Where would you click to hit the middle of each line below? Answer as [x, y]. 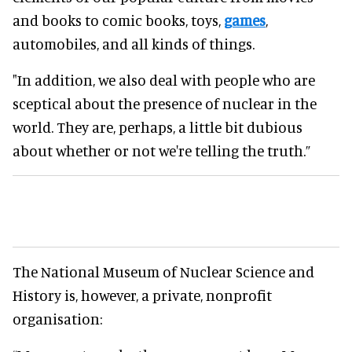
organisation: [57, 318]
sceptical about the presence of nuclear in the [165, 103]
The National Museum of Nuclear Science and [163, 271]
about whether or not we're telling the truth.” [161, 150]
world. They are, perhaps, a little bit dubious [158, 126]
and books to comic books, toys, [118, 20]
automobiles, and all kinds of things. [134, 43]
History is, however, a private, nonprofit [142, 295]
